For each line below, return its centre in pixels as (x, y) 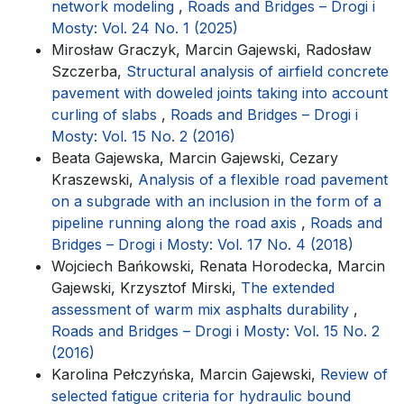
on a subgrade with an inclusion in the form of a (216, 201)
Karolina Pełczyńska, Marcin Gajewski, (186, 374)
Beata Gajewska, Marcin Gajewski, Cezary (195, 157)
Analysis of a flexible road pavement (263, 179)
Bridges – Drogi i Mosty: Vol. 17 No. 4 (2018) (202, 244)
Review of (354, 374)
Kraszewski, (95, 179)
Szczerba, (89, 71)
